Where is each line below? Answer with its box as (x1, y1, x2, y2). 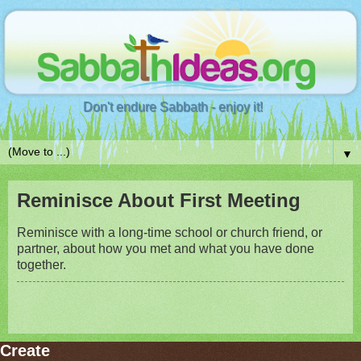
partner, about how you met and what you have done (17, 241, 314, 255)
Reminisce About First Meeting (17, 189, 301, 211)
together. (17, 257, 66, 272)
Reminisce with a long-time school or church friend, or (17, 225, 322, 239)
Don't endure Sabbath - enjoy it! (82, 100, 263, 114)
